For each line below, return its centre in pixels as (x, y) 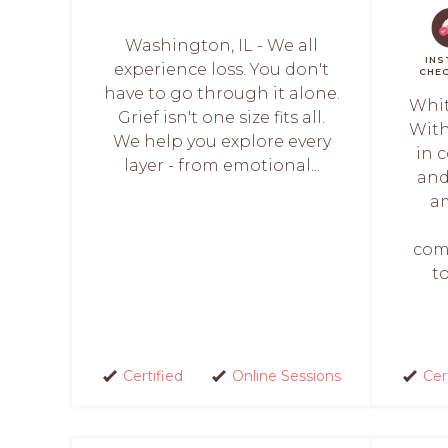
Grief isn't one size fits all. (222, 117)
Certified (152, 376)
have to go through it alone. (221, 93)
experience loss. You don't (222, 69)
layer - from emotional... (221, 165)
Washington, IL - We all (222, 45)
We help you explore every (221, 141)
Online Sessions (286, 376)
